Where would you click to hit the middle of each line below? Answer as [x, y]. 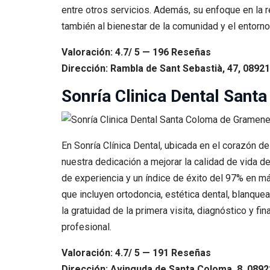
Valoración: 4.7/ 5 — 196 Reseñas [136, 52]
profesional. [86, 227]
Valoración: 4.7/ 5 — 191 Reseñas [136, 253]
